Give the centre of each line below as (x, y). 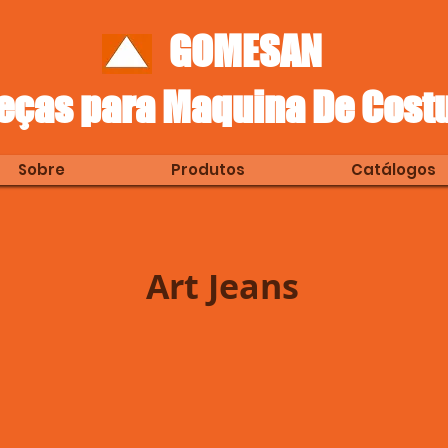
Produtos (207, 169)
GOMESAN (231, 51)
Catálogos (393, 169)
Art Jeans (222, 286)
